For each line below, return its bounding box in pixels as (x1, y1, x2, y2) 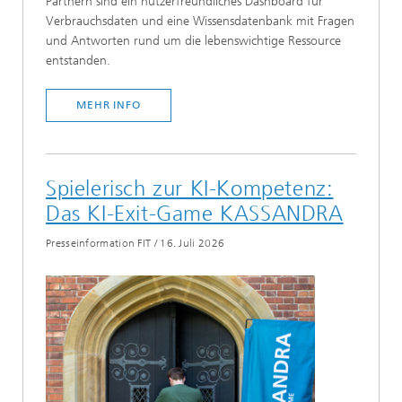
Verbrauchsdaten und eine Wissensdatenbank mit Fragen (46, 13, 354, 30)
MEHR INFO (75, 98, 142, 111)
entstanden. (46, 53, 110, 69)
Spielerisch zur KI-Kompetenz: (46, 175, 334, 201)
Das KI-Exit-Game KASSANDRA (46, 200, 344, 226)
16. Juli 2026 (160, 237, 225, 250)
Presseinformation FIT (46, 237, 152, 250)
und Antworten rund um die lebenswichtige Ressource (46, 33, 341, 49)
